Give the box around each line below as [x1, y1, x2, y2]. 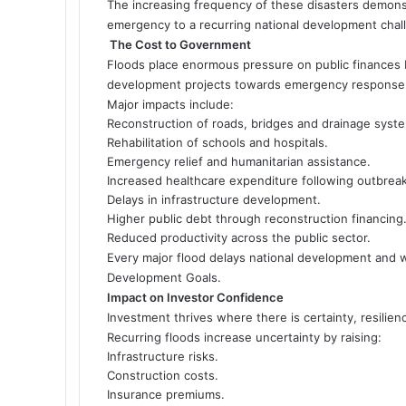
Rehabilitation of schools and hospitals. [107, 134, 328, 150]
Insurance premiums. [107, 386, 225, 401]
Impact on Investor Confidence [107, 289, 284, 304]
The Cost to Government [110, 36, 251, 52]
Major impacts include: [107, 96, 234, 111]
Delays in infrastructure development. [107, 191, 321, 207]
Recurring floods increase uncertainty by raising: [107, 329, 382, 344]
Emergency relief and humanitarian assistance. [107, 153, 371, 169]
